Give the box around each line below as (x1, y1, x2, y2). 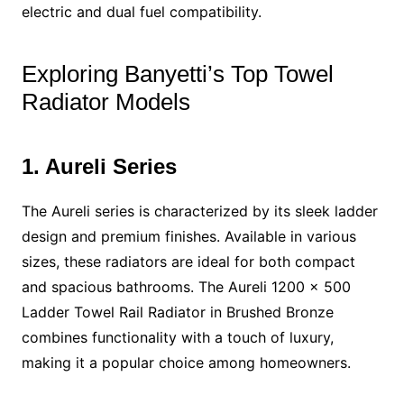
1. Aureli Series (21, 153, 177, 179)
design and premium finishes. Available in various (21, 226, 356, 245)
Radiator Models (21, 87, 190, 115)
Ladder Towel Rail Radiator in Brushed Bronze (21, 302, 334, 321)
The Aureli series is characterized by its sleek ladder (21, 201, 378, 220)
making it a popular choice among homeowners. (21, 353, 351, 372)
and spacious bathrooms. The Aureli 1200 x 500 (21, 277, 351, 296)
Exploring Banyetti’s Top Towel (21, 60, 334, 87)
